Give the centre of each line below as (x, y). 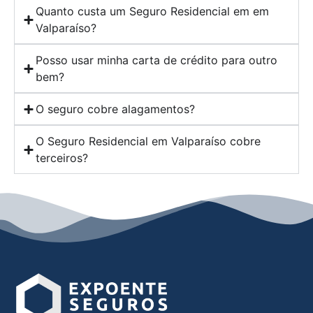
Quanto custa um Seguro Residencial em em (152, 12)
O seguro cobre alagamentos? (115, 109)
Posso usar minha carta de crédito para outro (156, 60)
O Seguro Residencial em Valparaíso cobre (148, 141)
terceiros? (62, 158)
